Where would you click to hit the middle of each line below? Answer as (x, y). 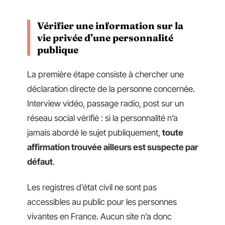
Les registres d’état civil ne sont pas (92, 188)
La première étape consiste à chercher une (105, 74)
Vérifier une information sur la (110, 26)
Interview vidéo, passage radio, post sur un (105, 103)
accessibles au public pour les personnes (102, 202)
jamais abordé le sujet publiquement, (95, 132)
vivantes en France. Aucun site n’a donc (99, 217)
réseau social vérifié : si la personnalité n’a (102, 118)
